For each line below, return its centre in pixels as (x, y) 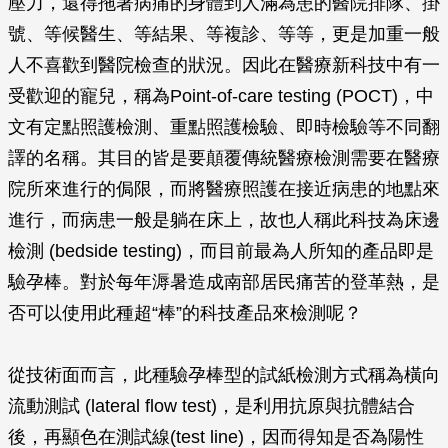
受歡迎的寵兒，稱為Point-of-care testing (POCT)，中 (221, 96)
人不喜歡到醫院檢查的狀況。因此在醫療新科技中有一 (224, 65)
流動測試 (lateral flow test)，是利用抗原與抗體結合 (211, 406)
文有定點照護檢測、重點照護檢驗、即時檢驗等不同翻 (224, 127)
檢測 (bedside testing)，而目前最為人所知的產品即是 (221, 251)
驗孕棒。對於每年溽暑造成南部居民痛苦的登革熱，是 (224, 282)
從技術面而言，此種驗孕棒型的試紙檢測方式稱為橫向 (224, 375)
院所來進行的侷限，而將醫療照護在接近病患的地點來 (224, 189)
